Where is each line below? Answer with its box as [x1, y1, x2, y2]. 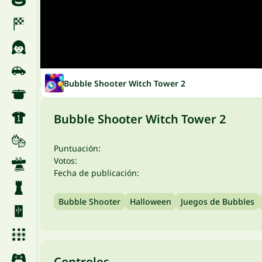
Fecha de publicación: [54, 167, 139, 178]
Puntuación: [54, 143, 101, 154]
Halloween [130, 196, 171, 207]
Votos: [54, 155, 77, 166]
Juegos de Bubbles [181, 196, 254, 207]
